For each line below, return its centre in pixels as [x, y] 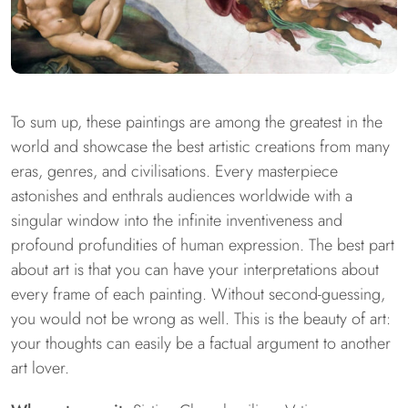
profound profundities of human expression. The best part [203, 245]
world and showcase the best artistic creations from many [200, 146]
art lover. [40, 367]
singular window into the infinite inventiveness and [177, 220]
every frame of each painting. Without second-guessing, [198, 294]
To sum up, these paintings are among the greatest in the [197, 122]
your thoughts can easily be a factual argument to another [201, 343]
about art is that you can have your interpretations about [195, 269]
